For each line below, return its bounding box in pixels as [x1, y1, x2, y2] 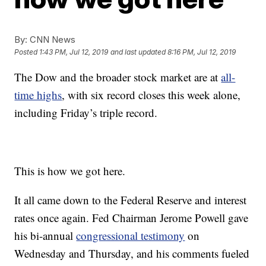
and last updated [110, 47, 166, 57]
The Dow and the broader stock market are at [14, 69, 221, 84]
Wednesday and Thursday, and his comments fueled [14, 246, 250, 261]
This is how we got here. [14, 163, 126, 178]
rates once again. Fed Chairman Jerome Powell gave [14, 210, 249, 225]
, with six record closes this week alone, [62, 87, 241, 102]
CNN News [27, 34, 76, 45]
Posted [14, 47, 40, 57]
